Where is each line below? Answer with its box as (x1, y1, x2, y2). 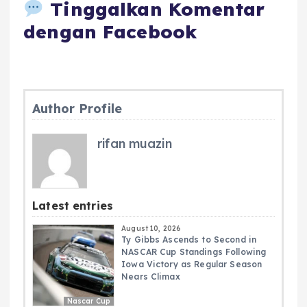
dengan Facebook (23, 20, 197, 43)
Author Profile (32, 101, 123, 117)
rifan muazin (97, 136, 172, 152)
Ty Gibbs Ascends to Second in (121, 234, 257, 245)
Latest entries (32, 199, 114, 213)
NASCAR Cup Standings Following (121, 247, 267, 258)
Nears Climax (121, 271, 180, 282)
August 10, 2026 (121, 224, 182, 234)
